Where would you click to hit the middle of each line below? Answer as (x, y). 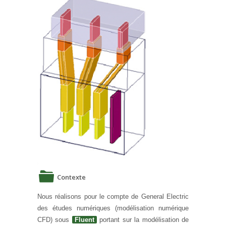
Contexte (71, 177)
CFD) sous (55, 219)
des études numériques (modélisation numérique (113, 208)
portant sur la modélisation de (143, 219)
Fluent (84, 219)
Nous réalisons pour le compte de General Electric (113, 196)
